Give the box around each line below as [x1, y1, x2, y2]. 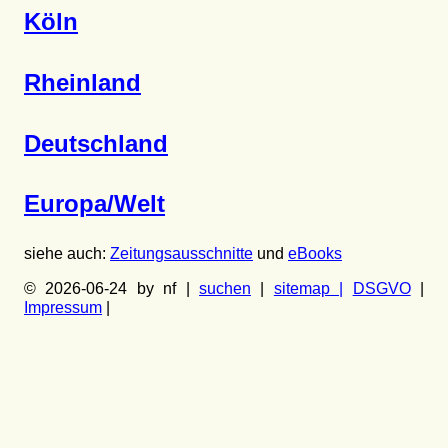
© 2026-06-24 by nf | [24, 280, 199, 298]
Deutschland [24, 129, 168, 157]
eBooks [288, 245, 342, 263]
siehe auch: [24, 245, 110, 263]
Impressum [24, 299, 102, 317]
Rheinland [24, 68, 141, 96]
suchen [199, 280, 251, 298]
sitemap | [273, 280, 344, 298]
